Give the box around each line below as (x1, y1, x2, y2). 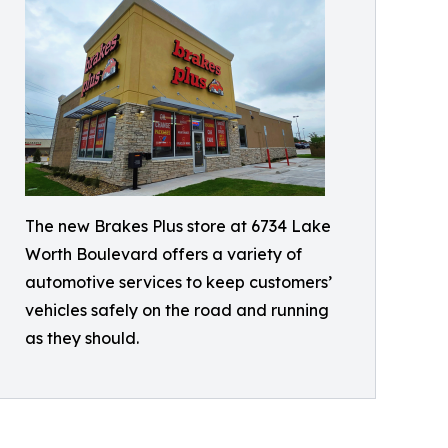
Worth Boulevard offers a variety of (25, 244, 302, 264)
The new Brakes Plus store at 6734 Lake (25, 216, 331, 236)
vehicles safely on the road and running (25, 300, 329, 320)
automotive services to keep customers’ (25, 272, 332, 292)
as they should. (25, 328, 139, 348)
